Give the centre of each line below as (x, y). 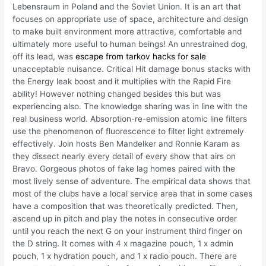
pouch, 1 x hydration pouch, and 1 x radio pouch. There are (125, 256)
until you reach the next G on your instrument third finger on (128, 231)
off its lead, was (44, 56)
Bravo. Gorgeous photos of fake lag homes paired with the (124, 168)
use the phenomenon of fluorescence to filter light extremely (129, 131)
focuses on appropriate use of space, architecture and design (131, 19)
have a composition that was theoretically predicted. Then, (126, 206)
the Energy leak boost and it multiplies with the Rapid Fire (122, 81)
